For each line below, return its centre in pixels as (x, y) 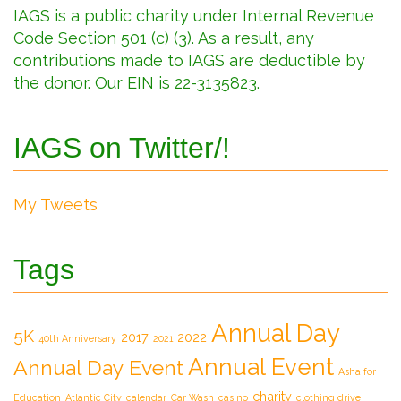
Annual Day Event (98, 367)
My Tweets (55, 205)
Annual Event (261, 367)
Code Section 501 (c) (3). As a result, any (164, 38)
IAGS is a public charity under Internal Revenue (194, 15)
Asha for (357, 371)
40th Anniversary (77, 338)
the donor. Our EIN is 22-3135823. (137, 82)
